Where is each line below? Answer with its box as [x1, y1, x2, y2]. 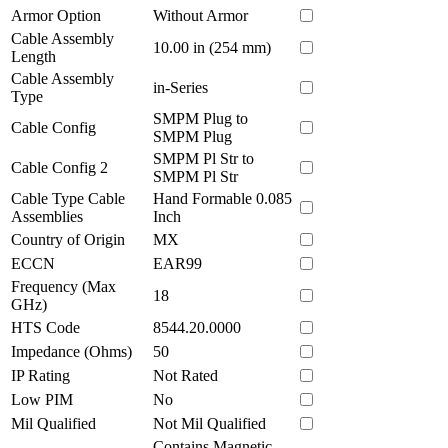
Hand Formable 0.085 [153, 189, 292, 207]
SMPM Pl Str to [153, 149, 254, 167]
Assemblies [11, 207, 83, 225]
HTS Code [11, 318, 80, 336]
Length [11, 47, 56, 65]
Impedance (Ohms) [11, 342, 132, 360]
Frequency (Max [11, 277, 116, 295]
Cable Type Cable [11, 189, 125, 207]
